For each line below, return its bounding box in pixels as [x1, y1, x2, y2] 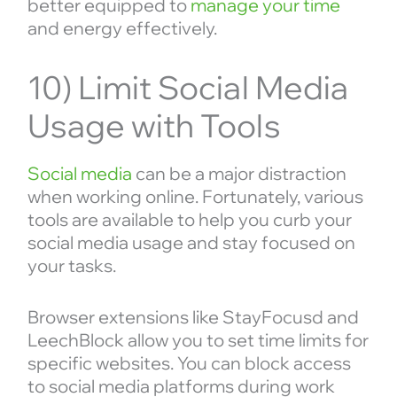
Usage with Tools [27, 105, 281, 146]
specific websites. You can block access [27, 352, 351, 375]
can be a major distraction [131, 162, 346, 185]
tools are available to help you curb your [27, 208, 352, 231]
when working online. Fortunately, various [27, 185, 363, 208]
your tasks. [27, 254, 116, 277]
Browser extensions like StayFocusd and [27, 306, 359, 329]
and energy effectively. [27, 17, 217, 40]
